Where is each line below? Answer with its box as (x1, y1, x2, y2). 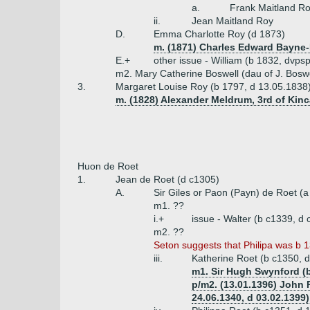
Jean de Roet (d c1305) (116, 174, 219, 185)
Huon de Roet (77, 161, 138, 172)
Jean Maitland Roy (192, 15, 273, 26)
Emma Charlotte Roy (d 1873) (154, 28, 285, 39)
